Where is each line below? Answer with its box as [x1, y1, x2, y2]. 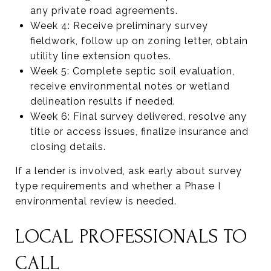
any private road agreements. [30, 4, 178, 16]
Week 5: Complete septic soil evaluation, [30, 65, 235, 77]
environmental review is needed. [15, 195, 177, 207]
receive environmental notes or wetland [30, 80, 230, 92]
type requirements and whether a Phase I [15, 180, 221, 192]
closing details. [30, 140, 106, 152]
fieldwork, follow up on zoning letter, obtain [30, 34, 248, 47]
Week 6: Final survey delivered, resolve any [30, 110, 247, 122]
